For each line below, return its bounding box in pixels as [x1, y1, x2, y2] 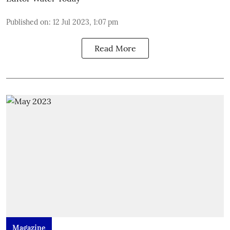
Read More [94, 43, 136, 53]
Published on [6, 17, 49, 27]
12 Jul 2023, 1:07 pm [53, 17, 119, 27]
